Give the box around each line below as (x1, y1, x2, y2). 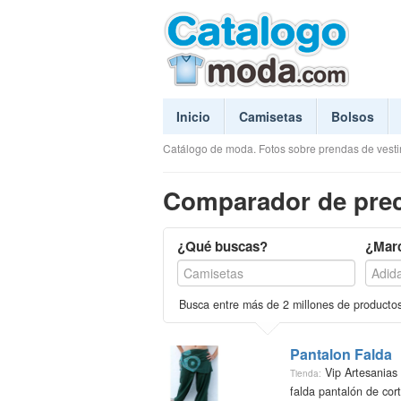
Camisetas (239, 107, 303, 125)
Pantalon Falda (289, 344, 392, 364)
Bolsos (331, 107, 374, 125)
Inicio (176, 107, 210, 125)
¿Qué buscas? (177, 236, 268, 256)
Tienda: (289, 367, 321, 380)
